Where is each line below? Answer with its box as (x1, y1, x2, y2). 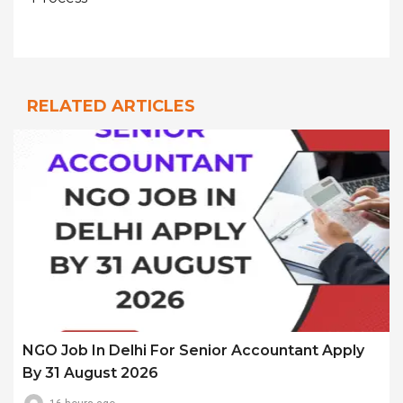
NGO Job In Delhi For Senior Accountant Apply (22, 341, 364, 359)
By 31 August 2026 (22, 363, 158, 381)
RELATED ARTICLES (27, 95, 195, 116)
